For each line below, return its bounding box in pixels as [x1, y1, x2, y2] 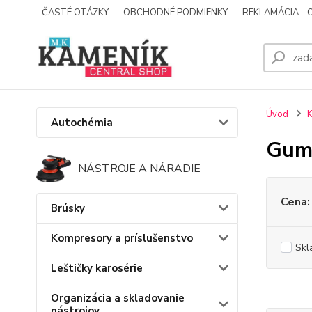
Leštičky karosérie [51, 260, 143, 275]
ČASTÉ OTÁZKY [42, 6, 109, 19]
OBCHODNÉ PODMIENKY [123, 6, 228, 19]
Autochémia [51, 116, 113, 130]
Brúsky [51, 201, 85, 215]
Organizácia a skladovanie [51, 290, 185, 305]
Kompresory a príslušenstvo [51, 231, 193, 245]
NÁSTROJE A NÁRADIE [78, 161, 201, 177]
